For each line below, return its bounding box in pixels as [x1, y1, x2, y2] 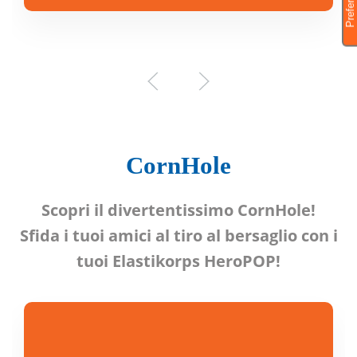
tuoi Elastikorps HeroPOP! [76, 250, 280, 272]
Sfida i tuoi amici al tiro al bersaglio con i [19, 225, 338, 246]
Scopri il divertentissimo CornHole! [41, 199, 316, 221]
